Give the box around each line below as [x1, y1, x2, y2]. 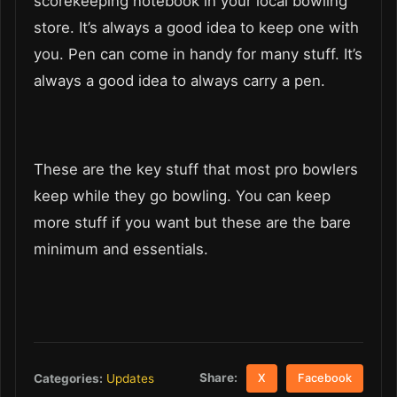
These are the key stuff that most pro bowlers [34, 160, 358, 178]
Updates [106, 370, 154, 385]
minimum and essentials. [34, 239, 213, 258]
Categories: [34, 370, 103, 385]
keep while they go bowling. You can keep [34, 186, 331, 205]
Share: [199, 370, 238, 385]
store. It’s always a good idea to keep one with [34, 18, 359, 36]
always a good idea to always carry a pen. [34, 71, 325, 90]
